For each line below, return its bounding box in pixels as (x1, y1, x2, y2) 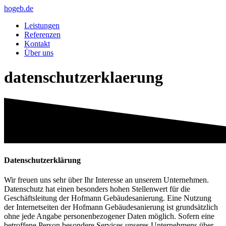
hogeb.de (4, 4, 33, 13)
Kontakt (24, 39, 50, 48)
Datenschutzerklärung (4, 156, 81, 165)
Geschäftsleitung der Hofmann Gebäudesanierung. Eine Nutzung (4, 194, 211, 203)
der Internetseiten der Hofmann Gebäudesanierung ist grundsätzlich (4, 203, 218, 212)
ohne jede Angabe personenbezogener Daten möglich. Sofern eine (4, 212, 214, 221)
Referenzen (24, 30, 61, 39)
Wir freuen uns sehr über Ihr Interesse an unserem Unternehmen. (4, 176, 209, 185)
